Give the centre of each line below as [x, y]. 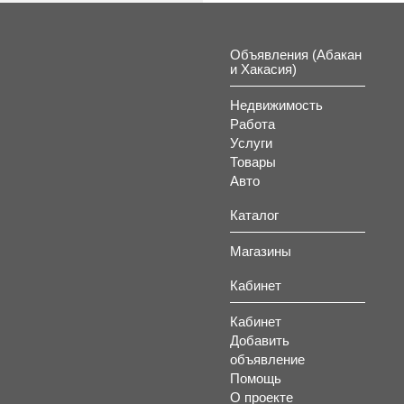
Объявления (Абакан [296, 55]
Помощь [256, 378]
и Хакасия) [263, 69]
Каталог [254, 215]
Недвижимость [276, 105]
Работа [252, 124]
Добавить [260, 340]
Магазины [261, 251]
